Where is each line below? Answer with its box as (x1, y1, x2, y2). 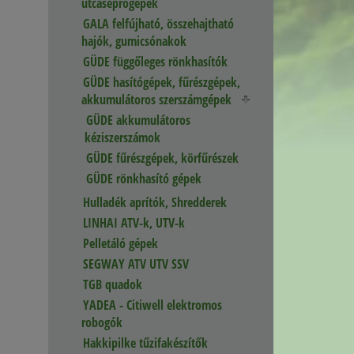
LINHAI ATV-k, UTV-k (83, 214, 185, 232)
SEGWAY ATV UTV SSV (83, 255, 189, 273)
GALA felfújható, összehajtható (83, 15, 234, 33)
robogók (81, 314, 122, 332)
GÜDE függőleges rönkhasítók (83, 53, 228, 71)
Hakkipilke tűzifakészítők (83, 334, 208, 352)
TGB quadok (83, 276, 142, 294)
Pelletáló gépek (83, 235, 158, 253)
